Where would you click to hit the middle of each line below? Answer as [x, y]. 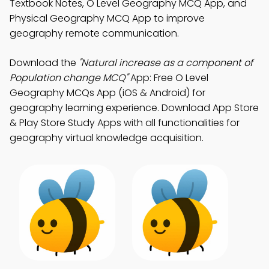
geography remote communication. [94, 33]
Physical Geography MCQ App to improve [107, 18]
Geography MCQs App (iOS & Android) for [107, 93]
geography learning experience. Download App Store [134, 108]
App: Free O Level [168, 78]
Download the [44, 63]
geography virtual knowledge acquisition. [107, 138]
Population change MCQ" [69, 78]
